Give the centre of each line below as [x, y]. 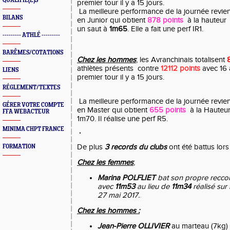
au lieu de [154, 187]
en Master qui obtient [113, 110]
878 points [165, 20]
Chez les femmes [105, 162]
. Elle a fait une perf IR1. [165, 29]
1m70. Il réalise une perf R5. [122, 119]
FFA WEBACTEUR [26, 112]
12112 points [180, 69]
